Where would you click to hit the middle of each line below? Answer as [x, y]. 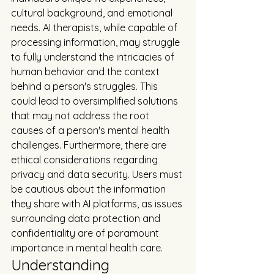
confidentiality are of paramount [86, 233]
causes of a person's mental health [91, 131]
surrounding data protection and [87, 219]
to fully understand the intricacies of [94, 57]
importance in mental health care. [87, 248]
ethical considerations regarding [86, 160]
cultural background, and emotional [93, 13]
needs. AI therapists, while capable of [95, 28]
